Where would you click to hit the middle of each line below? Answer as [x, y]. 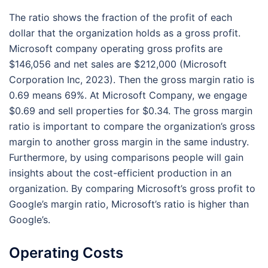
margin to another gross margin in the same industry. [129, 141]
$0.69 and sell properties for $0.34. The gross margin [131, 110]
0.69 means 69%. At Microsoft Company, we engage [128, 95]
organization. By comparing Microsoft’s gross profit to [132, 188]
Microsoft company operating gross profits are [116, 48]
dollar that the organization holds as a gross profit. [125, 33]
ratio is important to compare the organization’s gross [132, 126]
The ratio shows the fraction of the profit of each [121, 17]
